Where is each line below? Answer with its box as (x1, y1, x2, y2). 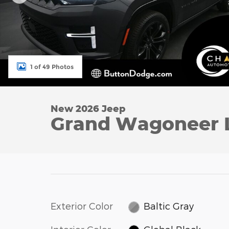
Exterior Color (51, 200, 113, 211)
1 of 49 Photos (30, 62, 74, 71)
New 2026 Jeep (51, 103, 126, 114)
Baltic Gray (144, 200, 194, 212)
